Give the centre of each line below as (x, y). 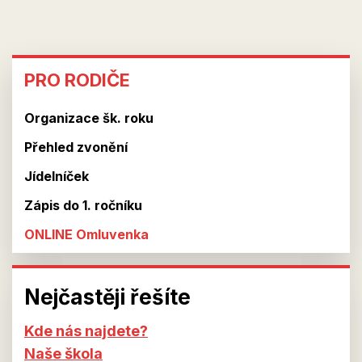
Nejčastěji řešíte (107, 297)
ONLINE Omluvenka (86, 234)
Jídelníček (57, 176)
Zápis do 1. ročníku (83, 205)
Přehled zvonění (76, 147)
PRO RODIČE (77, 80)
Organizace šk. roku (89, 118)
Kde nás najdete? (86, 331)
